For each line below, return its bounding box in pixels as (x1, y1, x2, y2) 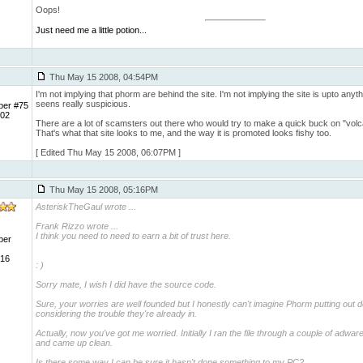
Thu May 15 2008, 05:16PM (47, 185, 158, 194)
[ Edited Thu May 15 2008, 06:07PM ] (36, 147, 181, 157)
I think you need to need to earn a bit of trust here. (36, 231, 231, 241)
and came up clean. (36, 338, 113, 348)
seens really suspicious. (36, 99, 130, 109)
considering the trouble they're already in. (36, 309, 197, 318)
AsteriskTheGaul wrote (36, 202, 126, 211)
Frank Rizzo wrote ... (36, 221, 118, 231)
